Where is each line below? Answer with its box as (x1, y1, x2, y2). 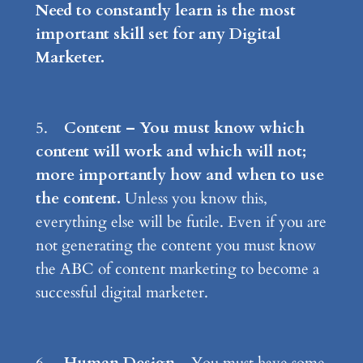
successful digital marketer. (35, 282, 208, 304)
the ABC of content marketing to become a (35, 258, 319, 280)
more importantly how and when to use (35, 164, 324, 186)
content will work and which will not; (35, 141, 306, 163)
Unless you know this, (120, 188, 267, 210)
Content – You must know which (63, 117, 305, 139)
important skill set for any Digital (35, 23, 280, 45)
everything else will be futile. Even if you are (35, 211, 327, 233)
